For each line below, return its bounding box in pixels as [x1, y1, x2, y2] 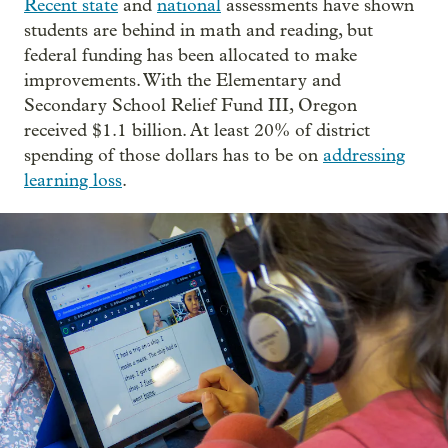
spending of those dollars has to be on [24, 145, 323, 167]
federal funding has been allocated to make [24, 45, 357, 67]
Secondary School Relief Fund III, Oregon [24, 95, 357, 117]
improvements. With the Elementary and [24, 70, 341, 92]
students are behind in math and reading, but [24, 20, 373, 42]
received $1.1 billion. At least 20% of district [24, 120, 370, 142]
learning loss [24, 170, 122, 192]
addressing [323, 145, 405, 167]
